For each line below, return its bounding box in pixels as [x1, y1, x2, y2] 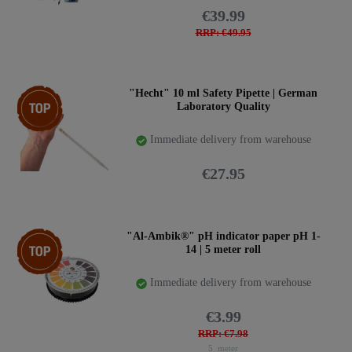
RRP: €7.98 [198, 328, 248, 339]
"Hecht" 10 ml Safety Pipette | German [129, 87, 317, 100]
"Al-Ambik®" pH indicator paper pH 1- [126, 230, 321, 243]
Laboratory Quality [176, 101, 270, 113]
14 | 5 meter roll [185, 244, 261, 256]
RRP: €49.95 [195, 27, 251, 38]
